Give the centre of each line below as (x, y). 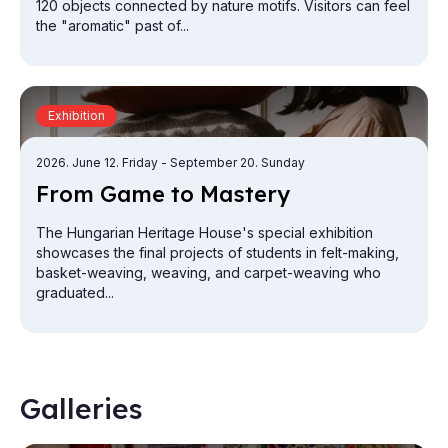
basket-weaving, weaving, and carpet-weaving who (208, 272)
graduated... (75, 292)
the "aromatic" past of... (112, 25)
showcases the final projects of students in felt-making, (217, 252)
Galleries (81, 408)
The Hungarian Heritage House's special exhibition (204, 232)
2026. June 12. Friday (98, 162)
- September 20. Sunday (233, 162)
